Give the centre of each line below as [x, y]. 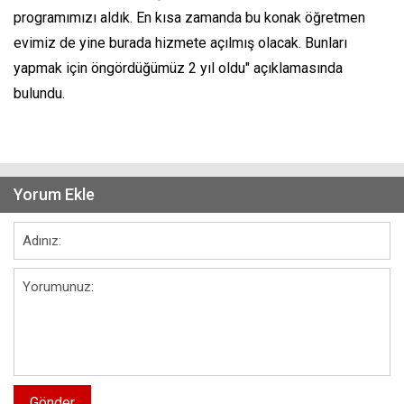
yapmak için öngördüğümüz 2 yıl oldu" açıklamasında [178, 69]
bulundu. [39, 94]
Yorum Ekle [54, 195]
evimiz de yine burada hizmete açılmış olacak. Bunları [180, 43]
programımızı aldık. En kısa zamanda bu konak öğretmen [189, 18]
